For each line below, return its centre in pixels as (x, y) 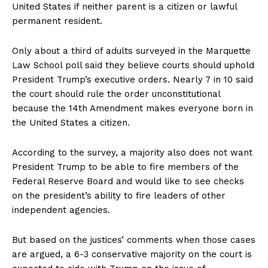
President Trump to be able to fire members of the (125, 167)
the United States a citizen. (71, 123)
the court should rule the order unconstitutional (116, 94)
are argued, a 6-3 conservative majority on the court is (132, 255)
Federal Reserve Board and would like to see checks (128, 182)
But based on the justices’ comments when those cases (134, 240)
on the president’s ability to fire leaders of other (119, 196)
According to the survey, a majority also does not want (132, 153)
